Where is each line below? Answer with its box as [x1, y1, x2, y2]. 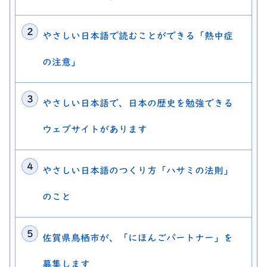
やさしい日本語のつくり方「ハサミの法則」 [42, 166, 233, 176]
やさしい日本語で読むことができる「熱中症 [42, 31, 233, 41]
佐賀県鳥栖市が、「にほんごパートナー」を [42, 233, 233, 243]
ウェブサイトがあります [42, 125, 147, 135]
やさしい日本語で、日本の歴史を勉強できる [42, 98, 233, 108]
